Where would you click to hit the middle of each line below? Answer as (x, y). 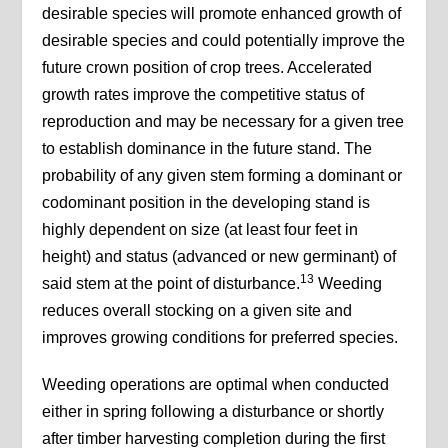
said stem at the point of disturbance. (171, 284)
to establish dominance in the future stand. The (207, 149)
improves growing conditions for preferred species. (220, 338)
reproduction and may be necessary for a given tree (223, 122)
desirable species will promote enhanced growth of (222, 14)
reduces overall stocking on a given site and (197, 311)
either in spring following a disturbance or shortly (213, 412)
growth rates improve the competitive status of (203, 95)
